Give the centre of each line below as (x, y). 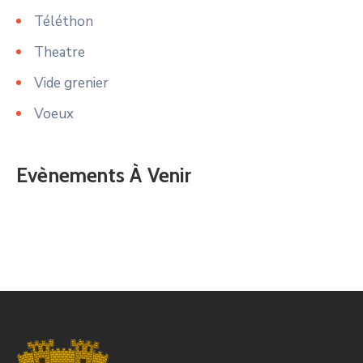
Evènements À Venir (104, 175)
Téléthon (64, 21)
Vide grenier (71, 83)
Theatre (60, 52)
